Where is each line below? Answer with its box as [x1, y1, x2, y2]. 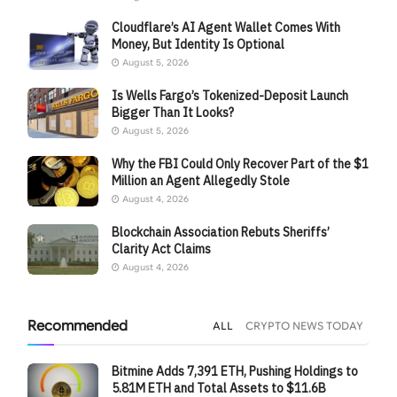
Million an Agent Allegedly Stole [112, 172, 291, 189]
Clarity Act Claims [112, 241, 212, 258]
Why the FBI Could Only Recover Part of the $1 [112, 155, 370, 172]
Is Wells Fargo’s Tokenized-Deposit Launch [112, 87, 349, 104]
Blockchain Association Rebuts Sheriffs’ [112, 224, 331, 241]
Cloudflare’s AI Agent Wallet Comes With [112, 19, 341, 35]
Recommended [27, 317, 128, 336]
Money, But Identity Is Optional [112, 35, 285, 52]
